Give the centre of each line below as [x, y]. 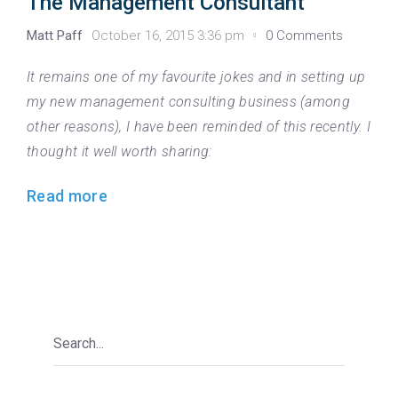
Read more [67, 195]
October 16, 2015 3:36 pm [168, 35]
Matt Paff [55, 35]
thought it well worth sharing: [119, 151]
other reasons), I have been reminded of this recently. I [199, 126]
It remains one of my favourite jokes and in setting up [196, 76]
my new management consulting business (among [189, 101]
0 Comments [304, 35]
